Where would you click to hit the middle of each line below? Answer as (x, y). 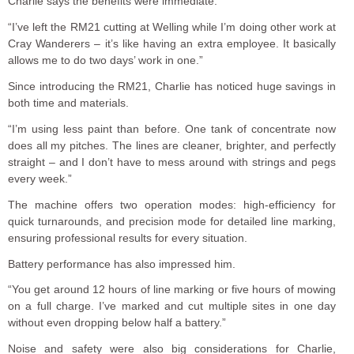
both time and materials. (68, 102)
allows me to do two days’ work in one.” (105, 60)
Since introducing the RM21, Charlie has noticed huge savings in (172, 86)
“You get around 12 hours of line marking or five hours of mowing (172, 290)
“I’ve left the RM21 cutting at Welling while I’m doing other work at (172, 26)
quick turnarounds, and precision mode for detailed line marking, (172, 221)
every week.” (40, 178)
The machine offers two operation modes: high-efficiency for (172, 204)
